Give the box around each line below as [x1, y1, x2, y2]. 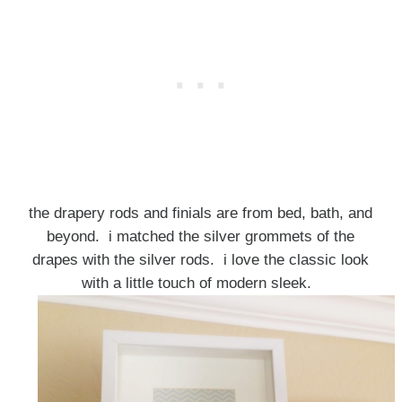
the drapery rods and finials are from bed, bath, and [29, 205, 373, 223]
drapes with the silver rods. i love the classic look [32, 251, 370, 269]
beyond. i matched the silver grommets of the [47, 228, 355, 246]
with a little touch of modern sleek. [81, 275, 320, 293]
